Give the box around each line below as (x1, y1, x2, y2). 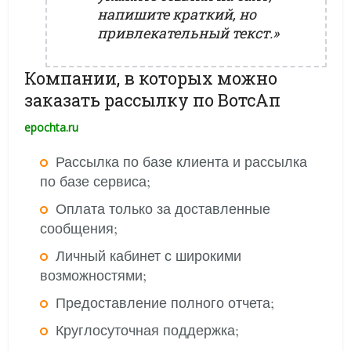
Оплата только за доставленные (56, 199, 271, 218)
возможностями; (40, 266, 147, 284)
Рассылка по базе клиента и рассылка (56, 152, 308, 171)
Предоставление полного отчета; (56, 293, 275, 312)
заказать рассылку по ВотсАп (24, 89, 281, 111)
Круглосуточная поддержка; (56, 320, 240, 339)
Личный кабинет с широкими (56, 246, 242, 265)
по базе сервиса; (40, 172, 151, 190)
